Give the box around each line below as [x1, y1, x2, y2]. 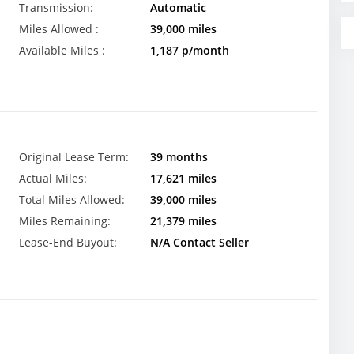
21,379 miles [149, 213, 217, 228]
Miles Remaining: [19, 213, 111, 228]
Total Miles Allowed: [19, 191, 125, 207]
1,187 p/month [149, 43, 229, 58]
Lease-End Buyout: [19, 234, 117, 250]
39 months [149, 149, 208, 164]
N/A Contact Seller [149, 234, 249, 250]
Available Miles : [19, 43, 105, 58]
